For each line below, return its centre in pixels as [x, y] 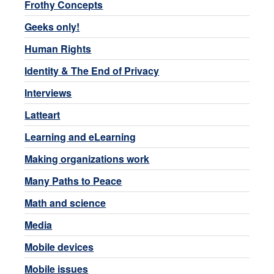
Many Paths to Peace [73, 181]
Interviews [48, 93]
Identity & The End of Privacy [92, 71]
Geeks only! [52, 27]
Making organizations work [87, 159]
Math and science [65, 203]
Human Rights [58, 49]
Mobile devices [59, 247]
